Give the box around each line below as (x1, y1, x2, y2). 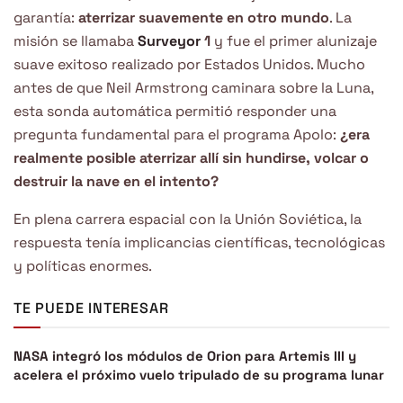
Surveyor (138, 31, 204, 50)
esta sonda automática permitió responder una (13, 101, 336, 121)
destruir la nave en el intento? (13, 171, 219, 191)
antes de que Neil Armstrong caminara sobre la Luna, (13, 77, 373, 97)
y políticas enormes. (13, 255, 152, 275)
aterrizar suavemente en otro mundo (78, 7, 329, 27)
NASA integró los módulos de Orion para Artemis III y (13, 346, 356, 364)
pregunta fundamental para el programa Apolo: (13, 124, 340, 144)
